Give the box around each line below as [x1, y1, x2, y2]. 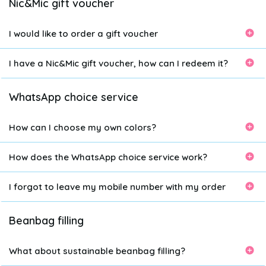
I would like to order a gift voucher [9, 28, 158, 39]
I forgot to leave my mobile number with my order [9, 181, 226, 192]
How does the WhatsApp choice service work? [9, 151, 207, 163]
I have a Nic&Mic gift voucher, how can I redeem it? [9, 58, 228, 69]
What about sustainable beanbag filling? [9, 245, 185, 256]
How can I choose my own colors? [9, 122, 156, 133]
